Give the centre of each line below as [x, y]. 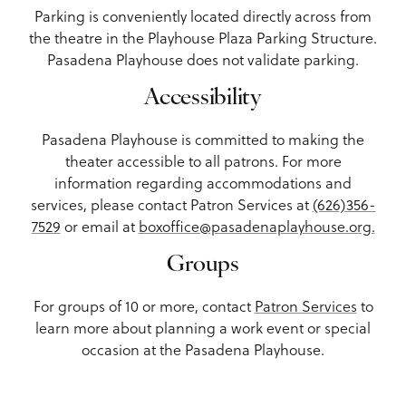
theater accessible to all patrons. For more [203, 160]
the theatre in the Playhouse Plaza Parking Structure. [203, 37]
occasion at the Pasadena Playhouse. [203, 348]
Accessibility [203, 98]
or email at [99, 225]
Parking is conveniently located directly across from [203, 15]
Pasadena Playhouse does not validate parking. [203, 58]
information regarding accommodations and [203, 182]
